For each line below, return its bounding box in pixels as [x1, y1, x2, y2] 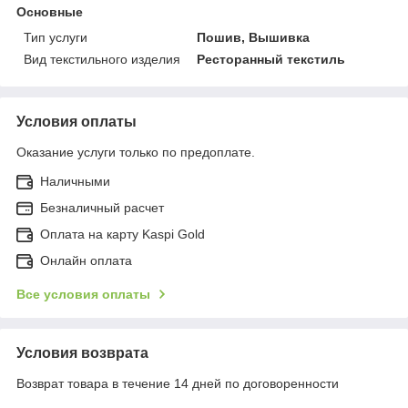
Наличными [40, 173, 110, 189]
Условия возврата [16, 344, 148, 361]
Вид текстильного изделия [24, 51, 180, 66]
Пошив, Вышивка [197, 29, 311, 45]
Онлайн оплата [40, 252, 132, 268]
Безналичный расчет [40, 199, 164, 215]
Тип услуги [24, 29, 87, 45]
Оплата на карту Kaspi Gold [40, 226, 205, 241]
